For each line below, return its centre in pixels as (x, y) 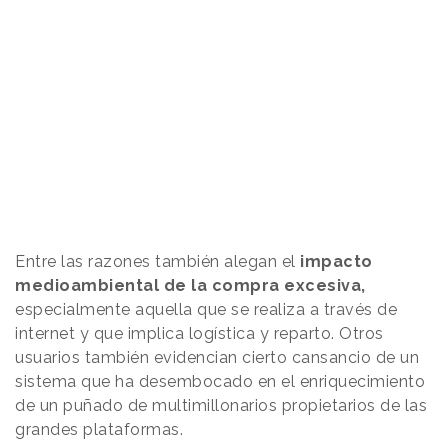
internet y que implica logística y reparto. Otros (199, 334)
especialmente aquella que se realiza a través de (206, 310)
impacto (336, 262)
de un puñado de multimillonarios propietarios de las (221, 406)
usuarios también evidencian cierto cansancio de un (217, 358)
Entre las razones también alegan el (157, 262)
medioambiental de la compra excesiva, (190, 286)
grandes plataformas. (101, 430)
